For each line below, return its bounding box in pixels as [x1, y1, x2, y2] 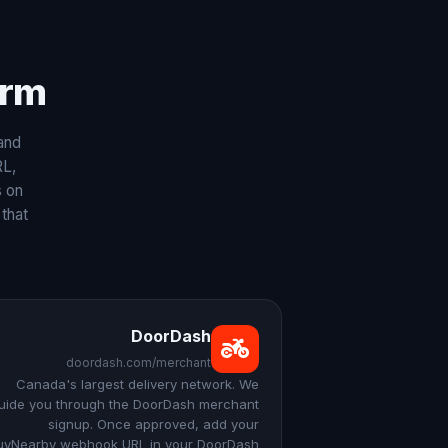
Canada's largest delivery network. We [16, 376, 259, 392]
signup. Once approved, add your [48, 416, 259, 432]
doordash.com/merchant [66, 355, 211, 370]
